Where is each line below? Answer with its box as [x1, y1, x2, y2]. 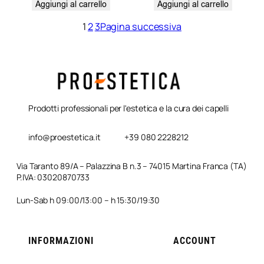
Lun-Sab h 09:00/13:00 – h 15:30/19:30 [16, 194, 160, 206]
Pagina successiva [100, 19, 181, 33]
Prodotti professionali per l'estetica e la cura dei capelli [28, 102, 229, 114]
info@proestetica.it [28, 131, 101, 143]
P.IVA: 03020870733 [16, 171, 90, 183]
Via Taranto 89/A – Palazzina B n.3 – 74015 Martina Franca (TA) [16, 160, 247, 171]
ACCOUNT [173, 235, 216, 247]
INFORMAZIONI [28, 235, 94, 247]
